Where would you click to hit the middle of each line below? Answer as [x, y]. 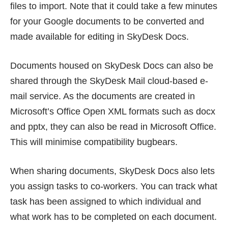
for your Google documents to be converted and [107, 21]
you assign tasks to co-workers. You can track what [114, 186]
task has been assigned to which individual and [106, 201]
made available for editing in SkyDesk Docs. [99, 36]
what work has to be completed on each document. [113, 217]
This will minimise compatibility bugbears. [94, 142]
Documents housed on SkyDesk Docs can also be [112, 65]
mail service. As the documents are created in [103, 96]
